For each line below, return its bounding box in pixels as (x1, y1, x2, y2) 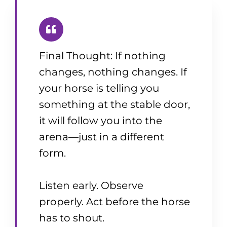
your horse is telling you (39, 82, 159, 95)
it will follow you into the (39, 115, 162, 127)
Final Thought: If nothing (39, 50, 166, 62)
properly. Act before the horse (39, 196, 190, 208)
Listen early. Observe (39, 179, 143, 192)
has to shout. (39, 212, 104, 224)
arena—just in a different (39, 131, 164, 143)
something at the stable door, (39, 98, 190, 111)
